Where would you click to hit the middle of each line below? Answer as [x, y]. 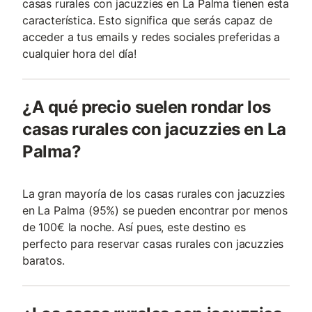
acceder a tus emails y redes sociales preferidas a [151, 37]
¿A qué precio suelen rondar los [147, 107]
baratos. [44, 260]
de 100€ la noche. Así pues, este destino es [134, 227]
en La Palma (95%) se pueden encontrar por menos [155, 210]
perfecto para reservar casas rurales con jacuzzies [153, 244]
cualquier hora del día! [79, 54]
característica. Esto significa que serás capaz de [147, 20]
